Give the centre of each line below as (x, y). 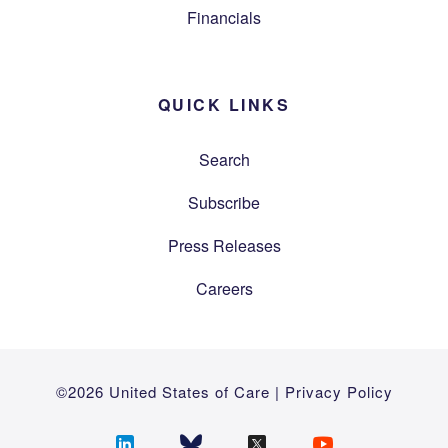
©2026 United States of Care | (170, 392)
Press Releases (224, 246)
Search (224, 159)
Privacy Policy (338, 392)
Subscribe (224, 202)
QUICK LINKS (224, 104)
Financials (224, 17)
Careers (224, 289)
